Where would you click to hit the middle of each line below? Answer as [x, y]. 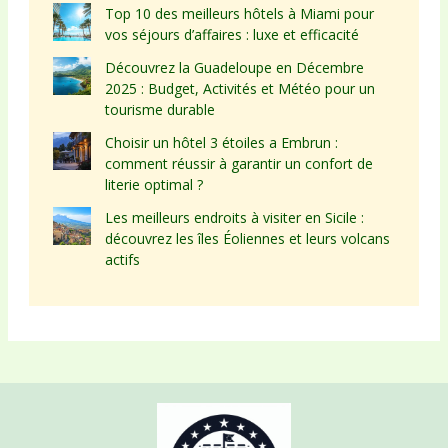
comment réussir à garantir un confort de [238, 163]
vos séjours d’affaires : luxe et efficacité [231, 34]
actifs [122, 259]
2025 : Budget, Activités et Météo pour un [239, 88]
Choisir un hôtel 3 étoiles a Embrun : [221, 142]
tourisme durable [159, 109]
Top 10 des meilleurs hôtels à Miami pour [239, 13]
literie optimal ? [153, 184]
